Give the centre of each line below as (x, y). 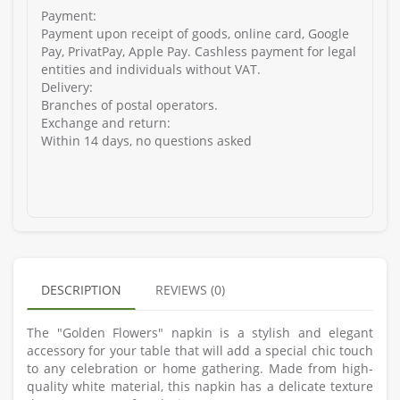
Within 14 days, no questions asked (146, 141)
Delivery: (67, 87)
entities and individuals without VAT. (151, 70)
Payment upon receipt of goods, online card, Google (195, 34)
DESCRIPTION (81, 290)
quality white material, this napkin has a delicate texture (200, 387)
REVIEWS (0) (190, 290)
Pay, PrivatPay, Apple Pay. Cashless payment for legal (199, 52)
